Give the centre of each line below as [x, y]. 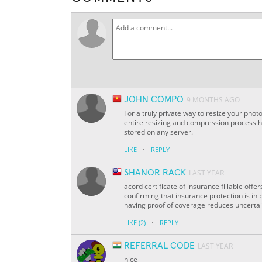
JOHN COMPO [154, 100]
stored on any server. [158, 132]
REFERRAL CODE [159, 246]
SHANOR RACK [155, 173]
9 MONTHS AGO [213, 100]
